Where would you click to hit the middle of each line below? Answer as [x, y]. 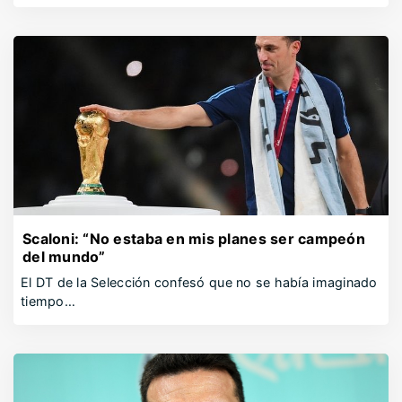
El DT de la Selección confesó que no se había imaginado [199, 282]
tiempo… [48, 301]
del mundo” [64, 257]
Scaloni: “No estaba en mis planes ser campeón [194, 239]
